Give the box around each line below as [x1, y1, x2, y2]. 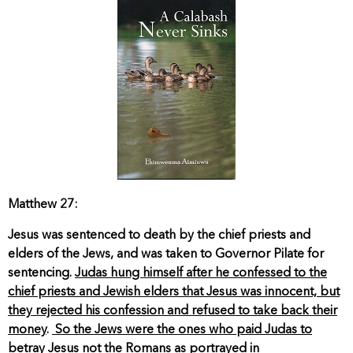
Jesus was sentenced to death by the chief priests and [8, 229, 310, 242]
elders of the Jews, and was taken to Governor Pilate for [8, 247, 324, 261]
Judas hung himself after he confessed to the [75, 266, 327, 280]
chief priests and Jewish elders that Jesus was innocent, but [8, 285, 340, 299]
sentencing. [8, 266, 75, 280]
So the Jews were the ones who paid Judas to [52, 323, 312, 336]
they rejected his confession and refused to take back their [8, 304, 337, 318]
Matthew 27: [8, 199, 78, 212]
